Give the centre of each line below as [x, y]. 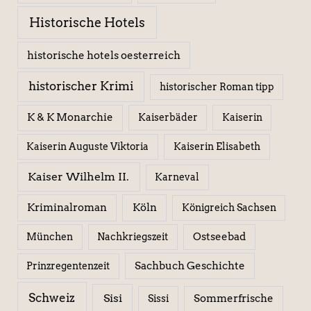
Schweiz [52, 297]
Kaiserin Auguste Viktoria [88, 146]
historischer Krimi [81, 86]
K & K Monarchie [70, 118]
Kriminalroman [67, 208]
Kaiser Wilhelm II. [79, 176]
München [50, 237]
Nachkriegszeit [133, 237]
